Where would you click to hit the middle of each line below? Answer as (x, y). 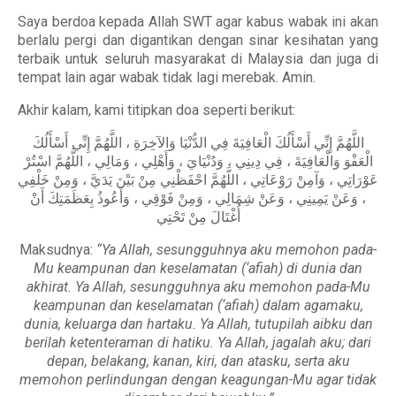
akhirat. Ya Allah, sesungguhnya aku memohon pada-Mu (198, 287)
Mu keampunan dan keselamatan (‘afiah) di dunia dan (198, 268)
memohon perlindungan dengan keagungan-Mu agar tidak (198, 380)
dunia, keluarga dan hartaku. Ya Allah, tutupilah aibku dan (198, 324)
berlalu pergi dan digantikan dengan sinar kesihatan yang (198, 40)
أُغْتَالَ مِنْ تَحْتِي (198, 217)
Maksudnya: (58, 250)
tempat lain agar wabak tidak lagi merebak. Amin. (167, 77)
